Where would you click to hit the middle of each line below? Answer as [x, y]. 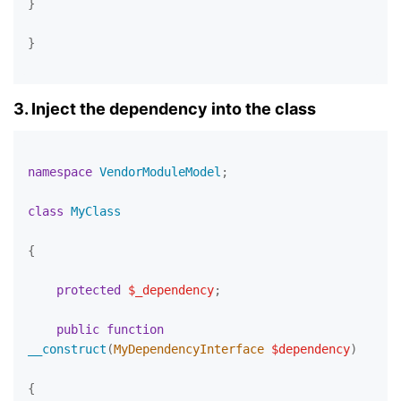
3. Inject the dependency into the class [165, 109]
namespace [60, 172]
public [78, 329]
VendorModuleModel [160, 172]
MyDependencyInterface [192, 349]
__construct [67, 349]
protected [89, 290]
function [135, 329]
